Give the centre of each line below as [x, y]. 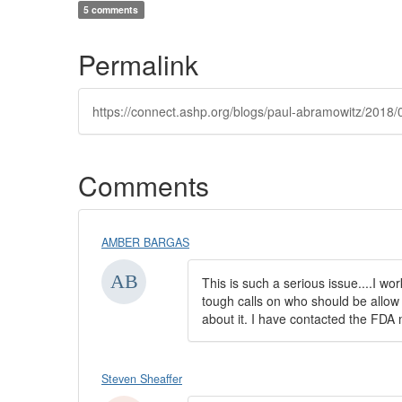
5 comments [111, 9]
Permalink [138, 64]
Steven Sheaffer [142, 379]
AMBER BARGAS [145, 242]
